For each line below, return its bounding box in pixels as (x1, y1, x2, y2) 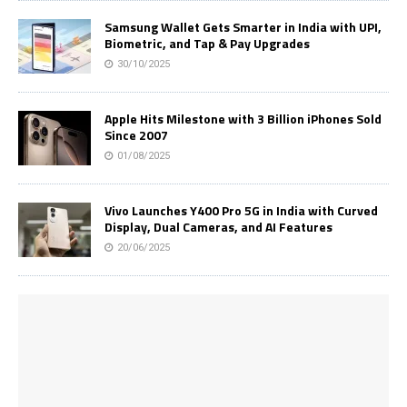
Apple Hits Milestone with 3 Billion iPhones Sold (104, 109, 382, 129)
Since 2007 (104, 125, 168, 145)
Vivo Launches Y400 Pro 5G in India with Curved (104, 201, 378, 221)
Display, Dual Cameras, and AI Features (104, 217, 333, 237)
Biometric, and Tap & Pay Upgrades (104, 34, 310, 54)
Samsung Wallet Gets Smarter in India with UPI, (104, 17, 382, 37)
